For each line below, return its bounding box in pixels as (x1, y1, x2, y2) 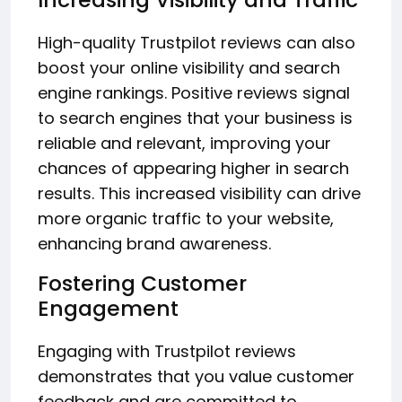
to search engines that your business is (38, 106, 353, 129)
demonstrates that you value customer (38, 364, 354, 388)
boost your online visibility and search (38, 56, 340, 79)
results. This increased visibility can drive (38, 181, 361, 205)
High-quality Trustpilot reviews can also (38, 31, 355, 54)
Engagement (38, 293, 179, 323)
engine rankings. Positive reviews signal (38, 81, 350, 104)
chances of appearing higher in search (38, 156, 349, 179)
